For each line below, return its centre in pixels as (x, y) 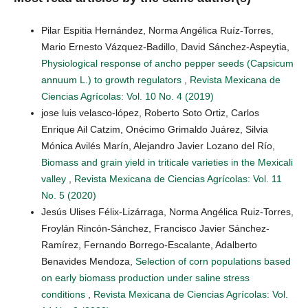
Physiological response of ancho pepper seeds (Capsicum (167, 64)
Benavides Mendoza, (88, 262)
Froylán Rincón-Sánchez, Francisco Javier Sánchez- (155, 229)
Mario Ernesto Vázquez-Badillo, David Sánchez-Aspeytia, (165, 47)
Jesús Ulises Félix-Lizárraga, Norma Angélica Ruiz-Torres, (167, 212)
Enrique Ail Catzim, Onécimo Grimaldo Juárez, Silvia (155, 130)
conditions (65, 295)
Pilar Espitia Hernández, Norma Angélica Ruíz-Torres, (157, 31)
